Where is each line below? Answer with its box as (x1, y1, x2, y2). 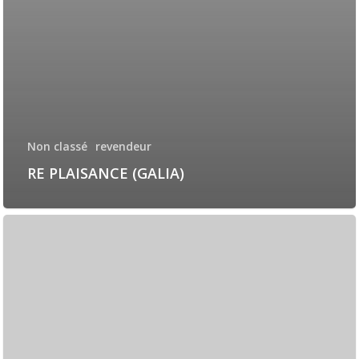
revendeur (95, 139, 151, 155)
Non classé (27, 139, 87, 155)
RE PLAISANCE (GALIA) (27, 163, 184, 184)
